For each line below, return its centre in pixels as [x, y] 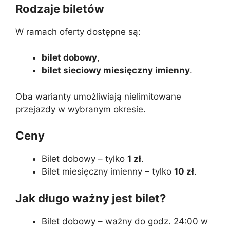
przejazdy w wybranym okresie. [81, 109]
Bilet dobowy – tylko [84, 159]
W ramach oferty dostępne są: [78, 32]
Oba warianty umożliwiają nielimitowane [98, 96]
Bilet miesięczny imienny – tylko [108, 171]
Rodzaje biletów [60, 8]
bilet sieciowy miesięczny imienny [116, 70]
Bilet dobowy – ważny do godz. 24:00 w [125, 221]
